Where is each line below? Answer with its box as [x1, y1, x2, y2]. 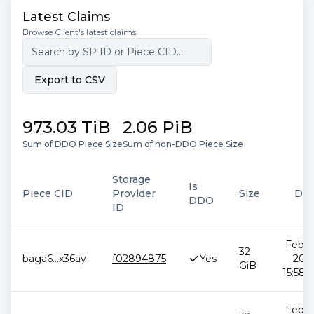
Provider [112, 187, 156, 200]
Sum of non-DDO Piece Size [123, 139, 243, 149]
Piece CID [22, 187, 73, 200]
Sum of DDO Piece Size [22, 139, 123, 149]
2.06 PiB [123, 117, 193, 137]
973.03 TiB [22, 117, 111, 137]
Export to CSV [34, 74, 105, 86]
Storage [112, 173, 151, 186]
